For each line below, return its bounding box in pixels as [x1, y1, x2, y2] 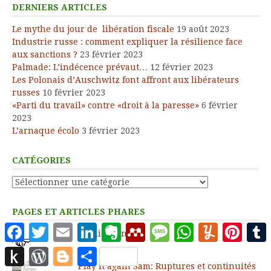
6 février [201, 100, 238, 111]
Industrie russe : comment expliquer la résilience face [12, 37, 243, 47]
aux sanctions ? [12, 50, 77, 60]
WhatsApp [194, 223, 238, 232]
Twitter [48, 223, 79, 232]
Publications [77, 229, 131, 239]
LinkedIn [97, 223, 135, 232]
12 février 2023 [150, 62, 213, 73]
